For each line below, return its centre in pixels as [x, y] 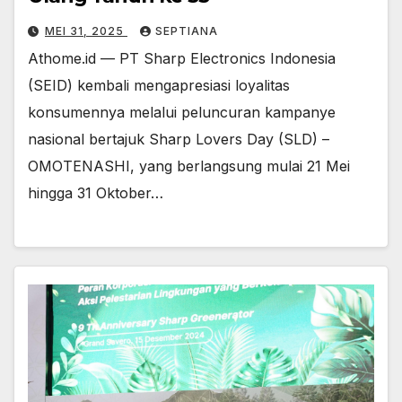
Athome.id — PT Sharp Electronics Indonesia [182, 58]
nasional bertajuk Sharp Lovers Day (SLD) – [179, 139]
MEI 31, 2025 [86, 31]
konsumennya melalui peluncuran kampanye [182, 112]
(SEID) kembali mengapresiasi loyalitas [159, 85]
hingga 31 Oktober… [96, 192]
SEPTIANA [187, 31]
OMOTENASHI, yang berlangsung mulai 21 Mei [189, 166]
